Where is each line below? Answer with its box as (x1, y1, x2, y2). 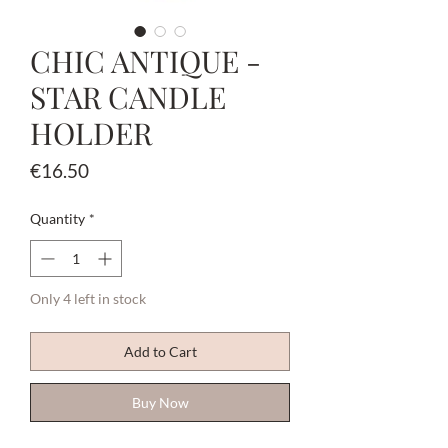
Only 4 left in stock (30, 290, 146, 308)
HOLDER (30, 113, 152, 154)
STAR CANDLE (30, 77, 226, 118)
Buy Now (131, 394, 189, 412)
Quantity (30, 210, 85, 228)
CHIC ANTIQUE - (30, 41, 261, 82)
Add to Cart (123, 343, 197, 361)
